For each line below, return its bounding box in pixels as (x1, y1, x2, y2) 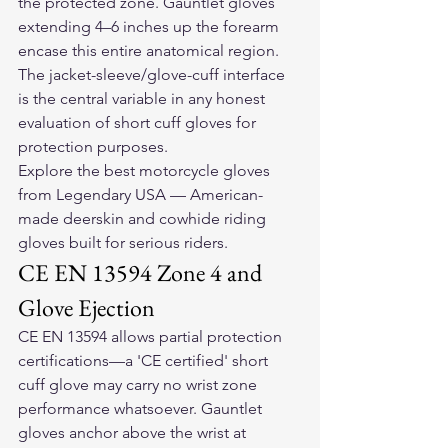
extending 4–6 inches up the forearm (18, 17, 283, 36)
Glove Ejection (18, 292, 155, 323)
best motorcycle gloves (104, 161, 270, 180)
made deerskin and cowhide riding (18, 209, 270, 228)
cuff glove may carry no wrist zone (18, 375, 261, 394)
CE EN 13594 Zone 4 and (18, 257, 267, 288)
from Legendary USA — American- (18, 185, 263, 204)
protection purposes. (18, 137, 168, 156)
